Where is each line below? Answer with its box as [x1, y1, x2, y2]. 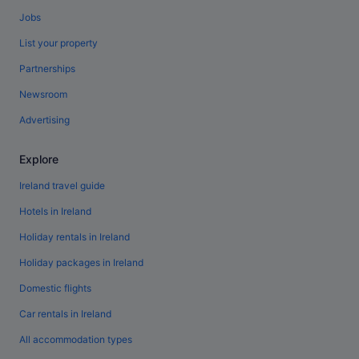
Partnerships [19, 63, 75, 75]
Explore [19, 152, 58, 167]
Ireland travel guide [19, 179, 105, 192]
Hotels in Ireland [19, 205, 91, 218]
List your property [19, 37, 98, 50]
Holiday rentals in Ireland [19, 231, 130, 244]
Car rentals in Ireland [19, 308, 111, 321]
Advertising [19, 114, 70, 127]
